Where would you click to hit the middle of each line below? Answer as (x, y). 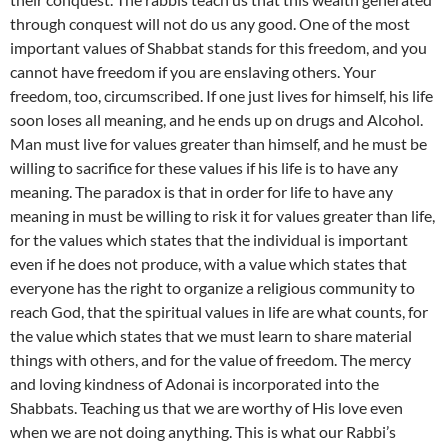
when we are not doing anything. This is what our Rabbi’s (203, 432)
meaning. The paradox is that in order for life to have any (201, 192)
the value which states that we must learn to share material (211, 336)
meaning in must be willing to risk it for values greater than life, (222, 216)
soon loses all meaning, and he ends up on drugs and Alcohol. (216, 120)
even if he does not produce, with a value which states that (208, 264)
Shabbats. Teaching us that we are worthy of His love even (206, 408)
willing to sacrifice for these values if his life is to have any (204, 168)
